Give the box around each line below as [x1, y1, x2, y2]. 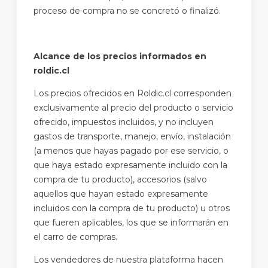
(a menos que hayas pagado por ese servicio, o [33, 145, 229, 156]
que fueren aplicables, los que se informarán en [33, 217, 229, 228]
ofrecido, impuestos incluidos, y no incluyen [33, 116, 214, 127]
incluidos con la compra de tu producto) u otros [33, 202, 230, 214]
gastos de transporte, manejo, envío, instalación [33, 130, 231, 142]
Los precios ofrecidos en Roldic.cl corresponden [33, 87, 232, 99]
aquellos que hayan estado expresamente [33, 188, 208, 199]
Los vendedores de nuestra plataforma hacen [33, 254, 223, 265]
